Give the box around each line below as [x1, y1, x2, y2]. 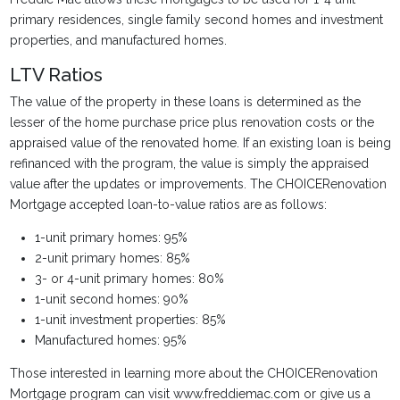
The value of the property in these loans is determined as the [9, 95, 361, 109]
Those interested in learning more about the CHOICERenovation [9, 366, 378, 380]
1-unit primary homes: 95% [34, 230, 187, 245]
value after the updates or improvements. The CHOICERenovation [9, 177, 387, 191]
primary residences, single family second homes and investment [9, 12, 383, 27]
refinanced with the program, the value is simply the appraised [9, 156, 369, 171]
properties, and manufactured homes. [9, 33, 227, 47]
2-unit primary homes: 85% [34, 251, 190, 265]
